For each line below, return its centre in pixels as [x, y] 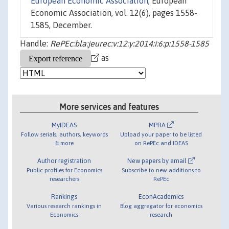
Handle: [35, 44]
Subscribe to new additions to [161, 170]
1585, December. [61, 25]
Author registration [64, 161]
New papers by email [158, 161]
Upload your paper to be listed [161, 134]
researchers [64, 178]
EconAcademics [161, 196]
